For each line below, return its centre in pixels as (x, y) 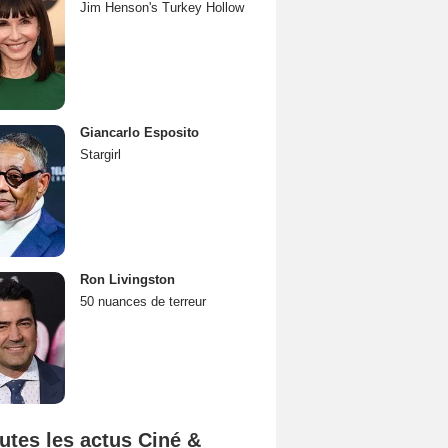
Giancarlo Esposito (139, 132)
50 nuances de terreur (143, 301)
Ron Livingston (127, 279)
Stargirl (100, 154)
